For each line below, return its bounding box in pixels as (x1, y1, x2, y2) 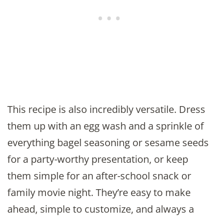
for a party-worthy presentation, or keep (7, 153, 188, 166)
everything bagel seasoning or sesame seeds (7, 136, 209, 150)
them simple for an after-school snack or (7, 169, 191, 183)
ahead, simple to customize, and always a (7, 202, 194, 216)
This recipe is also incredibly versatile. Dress (7, 103, 205, 116)
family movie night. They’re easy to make (7, 186, 191, 199)
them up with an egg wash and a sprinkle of (7, 119, 204, 133)
